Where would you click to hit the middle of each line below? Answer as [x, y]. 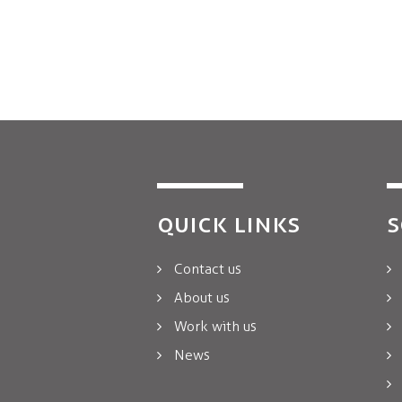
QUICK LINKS [228, 223]
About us [202, 297]
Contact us [208, 269]
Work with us [215, 326]
